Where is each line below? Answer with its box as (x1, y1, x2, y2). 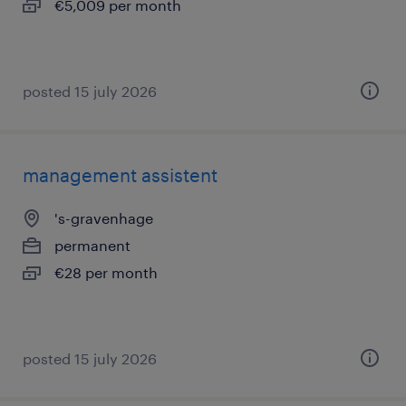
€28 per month (54, 264, 158, 281)
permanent (54, 237, 130, 254)
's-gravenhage (54, 209, 153, 227)
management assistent (23, 164, 217, 186)
